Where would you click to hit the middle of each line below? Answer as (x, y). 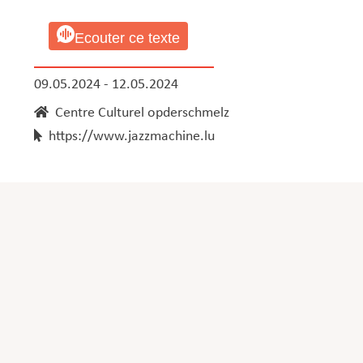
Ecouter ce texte (127, 38)
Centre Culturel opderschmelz (139, 113)
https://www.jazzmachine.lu (128, 136)
